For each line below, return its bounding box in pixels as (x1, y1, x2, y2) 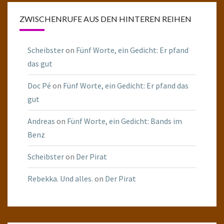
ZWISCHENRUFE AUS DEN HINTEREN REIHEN (19, 14, 191, 24)
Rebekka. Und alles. (27, 173, 93, 184)
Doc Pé (27, 80, 51, 91)
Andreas (27, 116, 55, 126)
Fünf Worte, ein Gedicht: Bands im (67, 116, 182, 126)
